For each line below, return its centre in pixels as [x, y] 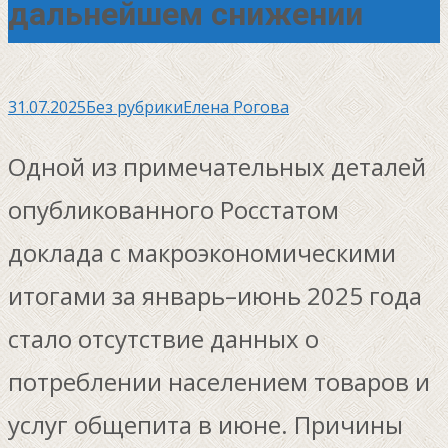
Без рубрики [134, 106]
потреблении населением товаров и [219, 381]
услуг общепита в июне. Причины [205, 424]
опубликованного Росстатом [173, 209]
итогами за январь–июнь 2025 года [215, 295]
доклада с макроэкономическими [202, 252]
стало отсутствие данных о [163, 338]
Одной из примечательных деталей [217, 166]
